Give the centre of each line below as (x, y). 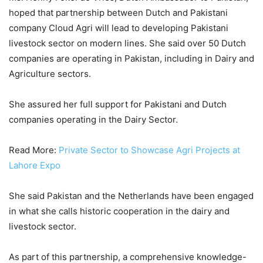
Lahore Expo (35, 166)
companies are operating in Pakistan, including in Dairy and (131, 59)
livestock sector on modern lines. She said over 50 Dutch (127, 43)
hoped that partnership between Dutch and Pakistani (118, 13)
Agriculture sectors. (50, 74)
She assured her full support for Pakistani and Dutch (118, 104)
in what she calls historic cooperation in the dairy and (119, 211)
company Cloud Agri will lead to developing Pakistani (119, 28)
